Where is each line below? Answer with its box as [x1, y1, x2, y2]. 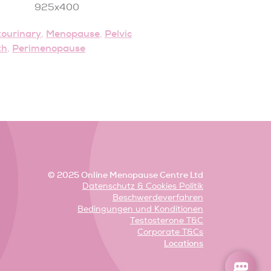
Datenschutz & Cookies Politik [82, 181, 203, 192]
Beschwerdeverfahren [113, 192, 203, 203]
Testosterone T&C [130, 215, 203, 226]
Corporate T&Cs [137, 227, 203, 238]
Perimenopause [12, 41, 86, 54]
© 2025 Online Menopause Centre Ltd [48, 169, 203, 181]
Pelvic [105, 27, 132, 40]
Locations [164, 238, 203, 249]
